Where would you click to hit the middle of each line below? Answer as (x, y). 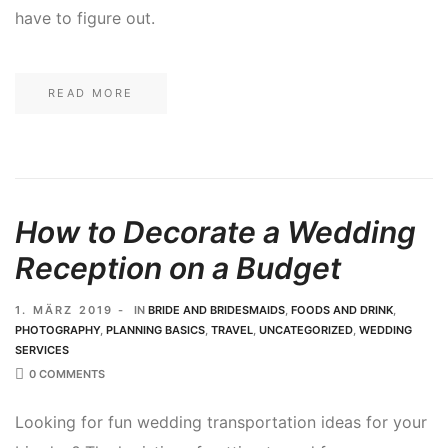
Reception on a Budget (178, 268)
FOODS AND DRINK (341, 309)
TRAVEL (232, 329)
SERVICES (42, 349)
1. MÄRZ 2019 (64, 309)
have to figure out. (85, 17)
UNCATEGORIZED (306, 329)
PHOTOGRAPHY (57, 329)
